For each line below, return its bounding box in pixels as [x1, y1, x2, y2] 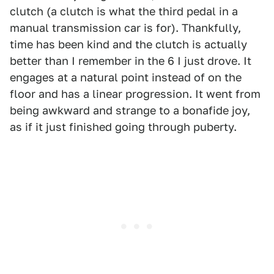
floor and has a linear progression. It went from [10, 87, 261, 100]
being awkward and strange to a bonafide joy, [10, 104, 250, 117]
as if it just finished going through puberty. [10, 120, 237, 133]
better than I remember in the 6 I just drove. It [10, 54, 251, 67]
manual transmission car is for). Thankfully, [10, 21, 241, 34]
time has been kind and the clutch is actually [10, 38, 247, 51]
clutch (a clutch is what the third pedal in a [10, 5, 238, 18]
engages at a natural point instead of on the [10, 71, 242, 84]
